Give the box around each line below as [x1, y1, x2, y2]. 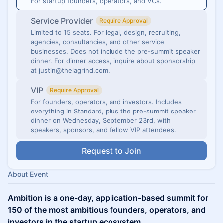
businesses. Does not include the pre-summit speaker [31, 47, 200, 55]
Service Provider [31, 16, 93, 26]
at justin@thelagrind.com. [31, 66, 110, 74]
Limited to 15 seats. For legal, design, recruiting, [31, 28, 181, 36]
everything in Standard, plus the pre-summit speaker [31, 107, 196, 115]
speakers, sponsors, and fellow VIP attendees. [31, 126, 176, 134]
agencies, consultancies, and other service [31, 38, 164, 46]
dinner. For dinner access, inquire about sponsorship [31, 57, 195, 65]
